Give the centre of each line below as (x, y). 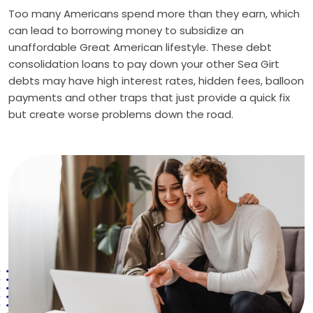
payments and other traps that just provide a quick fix (149, 97)
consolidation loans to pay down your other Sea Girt (144, 64)
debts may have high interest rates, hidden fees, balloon (156, 81)
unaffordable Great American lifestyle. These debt (140, 47)
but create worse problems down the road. (121, 114)
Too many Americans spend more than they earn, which (154, 14)
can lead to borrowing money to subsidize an (126, 30)
